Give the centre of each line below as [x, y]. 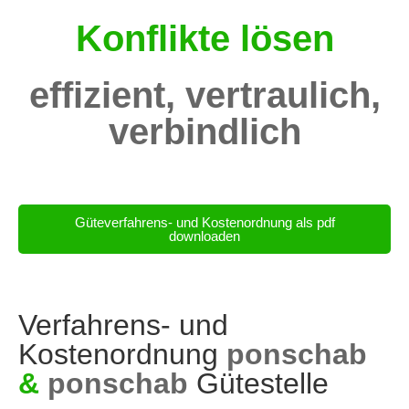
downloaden [204, 236]
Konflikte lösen [204, 38]
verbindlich [204, 131]
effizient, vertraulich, [204, 95]
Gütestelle [258, 383]
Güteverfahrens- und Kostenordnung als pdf [204, 222]
